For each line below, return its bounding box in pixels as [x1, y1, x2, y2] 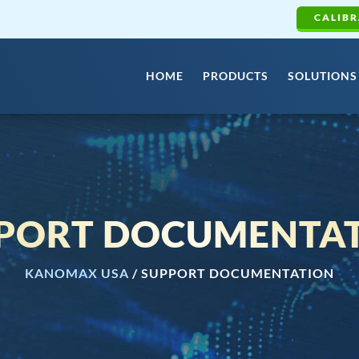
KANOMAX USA [25, 265, 129, 280]
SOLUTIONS [288, 69, 357, 83]
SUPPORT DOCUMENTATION [141, 265, 334, 280]
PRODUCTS [203, 69, 268, 83]
